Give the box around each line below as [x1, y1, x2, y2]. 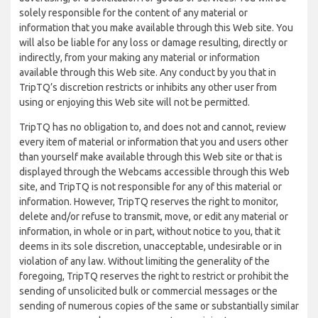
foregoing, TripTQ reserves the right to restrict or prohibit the [19, 270, 289, 282]
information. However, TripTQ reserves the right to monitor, [19, 196, 278, 207]
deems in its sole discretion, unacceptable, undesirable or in [19, 241, 282, 252]
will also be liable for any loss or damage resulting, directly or [19, 37, 287, 48]
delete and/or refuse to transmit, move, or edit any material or [19, 211, 288, 222]
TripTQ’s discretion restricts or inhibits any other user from [19, 82, 277, 93]
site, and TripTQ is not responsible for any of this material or [19, 181, 282, 192]
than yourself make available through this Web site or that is [19, 151, 283, 163]
